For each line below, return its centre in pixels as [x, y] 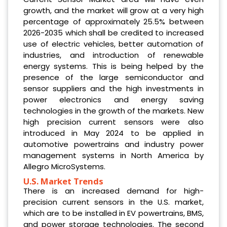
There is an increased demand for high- [113, 191]
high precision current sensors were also [113, 122]
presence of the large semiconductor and [113, 77]
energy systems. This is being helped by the [113, 66]
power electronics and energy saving [113, 99]
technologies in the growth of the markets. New [113, 110]
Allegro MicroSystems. [64, 166]
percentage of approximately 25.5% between [113, 21]
